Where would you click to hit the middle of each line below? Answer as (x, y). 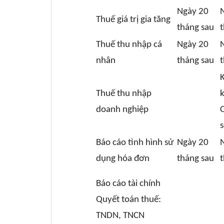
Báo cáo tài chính (128, 184)
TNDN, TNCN (120, 216)
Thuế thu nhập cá (129, 45)
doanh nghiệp (122, 110)
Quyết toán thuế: (128, 200)
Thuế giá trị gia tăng (133, 20)
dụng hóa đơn (122, 159)
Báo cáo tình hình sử (134, 143)
